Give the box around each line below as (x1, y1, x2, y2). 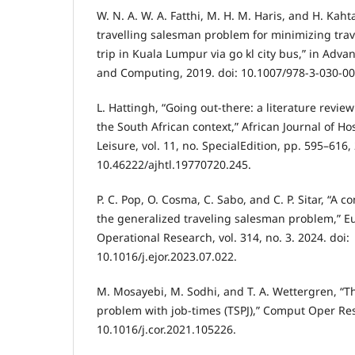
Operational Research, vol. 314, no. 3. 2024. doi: (97, 230, 349, 246)
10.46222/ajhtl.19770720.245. (97, 157, 251, 173)
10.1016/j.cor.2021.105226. (97, 322, 236, 338)
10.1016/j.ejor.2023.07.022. (97, 249, 237, 265)
